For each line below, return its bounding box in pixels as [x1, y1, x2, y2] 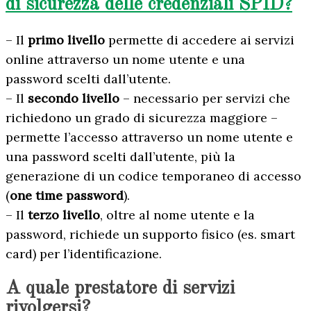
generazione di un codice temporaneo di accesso [6, 167, 301, 184]
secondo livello [28, 90, 119, 106]
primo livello [28, 31, 105, 48]
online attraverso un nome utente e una [6, 51, 245, 67]
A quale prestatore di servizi [6, 279, 235, 299]
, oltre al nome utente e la [100, 206, 255, 223]
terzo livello [28, 206, 100, 223]
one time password [10, 187, 124, 203]
